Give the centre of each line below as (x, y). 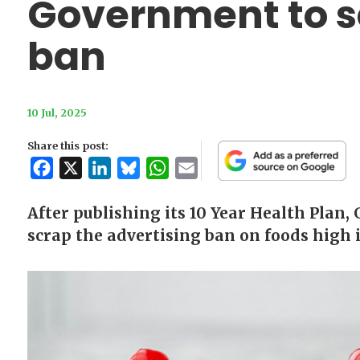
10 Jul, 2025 (57, 113)
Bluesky (163, 168)
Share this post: (67, 146)
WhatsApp (199, 168)
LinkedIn (137, 168)
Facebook (82, 168)
